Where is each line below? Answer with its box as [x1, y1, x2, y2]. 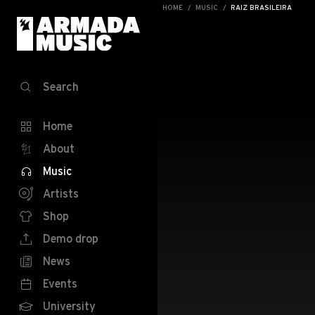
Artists [43, 187, 79, 200]
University [43, 300, 96, 312]
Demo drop [43, 232, 98, 245]
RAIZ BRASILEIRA [231, 4, 292, 11]
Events [43, 277, 77, 290]
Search [43, 80, 79, 93]
